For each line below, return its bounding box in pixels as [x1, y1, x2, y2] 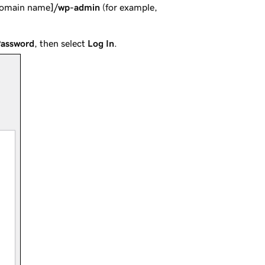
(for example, [100, 2, 157, 12]
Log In [88, 38, 114, 48]
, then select [34, 38, 88, 48]
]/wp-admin [50, 2, 100, 12]
